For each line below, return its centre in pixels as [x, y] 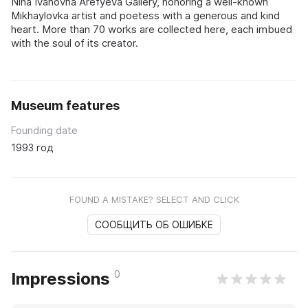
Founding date [44, 131]
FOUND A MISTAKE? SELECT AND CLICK [154, 200]
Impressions [63, 279]
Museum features [65, 106]
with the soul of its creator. [75, 43]
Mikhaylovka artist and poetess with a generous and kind [145, 16]
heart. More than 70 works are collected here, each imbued [152, 30]
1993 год [32, 148]
